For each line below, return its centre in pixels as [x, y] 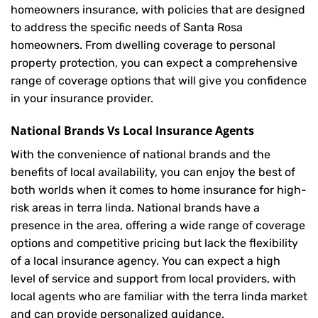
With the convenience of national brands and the [141, 154]
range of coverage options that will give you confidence [159, 81]
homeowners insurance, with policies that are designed [158, 10]
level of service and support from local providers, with [153, 278]
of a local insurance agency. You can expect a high [146, 261]
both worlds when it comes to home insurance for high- [159, 190]
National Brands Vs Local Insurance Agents [132, 130]
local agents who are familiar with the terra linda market [159, 296]
